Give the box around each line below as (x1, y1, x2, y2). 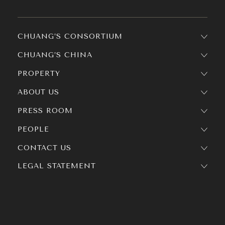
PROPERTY (18, 69, 60, 78)
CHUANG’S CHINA (18, 51, 92, 59)
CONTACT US (18, 144, 71, 152)
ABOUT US (18, 88, 59, 96)
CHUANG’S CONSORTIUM (18, 32, 123, 41)
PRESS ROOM (18, 106, 73, 115)
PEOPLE (18, 125, 49, 134)
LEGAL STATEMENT (18, 162, 96, 170)
